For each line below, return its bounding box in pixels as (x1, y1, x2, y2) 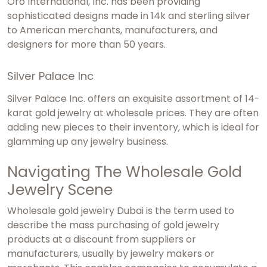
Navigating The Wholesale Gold (7, 161, 242, 182)
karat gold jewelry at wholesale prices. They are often (7, 105, 259, 120)
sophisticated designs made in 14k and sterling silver (7, 8, 250, 23)
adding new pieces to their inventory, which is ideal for (7, 120, 259, 134)
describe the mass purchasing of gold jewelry (7, 218, 219, 232)
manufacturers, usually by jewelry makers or (7, 246, 215, 260)
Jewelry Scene (7, 179, 113, 200)
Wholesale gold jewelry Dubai (7, 203, 146, 218)
